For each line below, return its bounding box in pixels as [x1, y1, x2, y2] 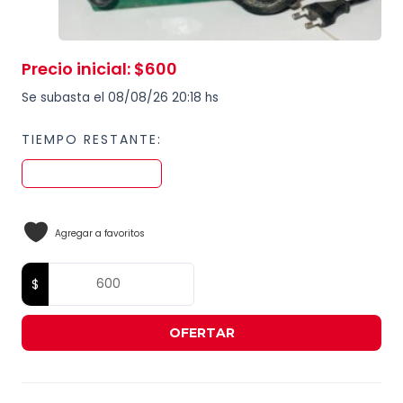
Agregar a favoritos [55, 226, 145, 240]
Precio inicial [22, 57, 127, 80]
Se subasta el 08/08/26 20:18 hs [22, 88, 219, 106]
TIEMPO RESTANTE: [22, 130, 162, 148]
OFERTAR [168, 324, 235, 341]
